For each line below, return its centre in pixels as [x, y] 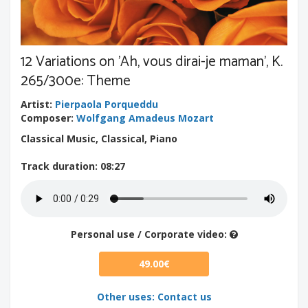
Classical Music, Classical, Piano [99, 138]
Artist [35, 104]
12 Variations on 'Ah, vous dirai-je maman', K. [152, 62]
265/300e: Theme [76, 81]
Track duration [58, 166]
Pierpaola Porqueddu [107, 104]
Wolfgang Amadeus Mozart [145, 118]
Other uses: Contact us [154, 296]
